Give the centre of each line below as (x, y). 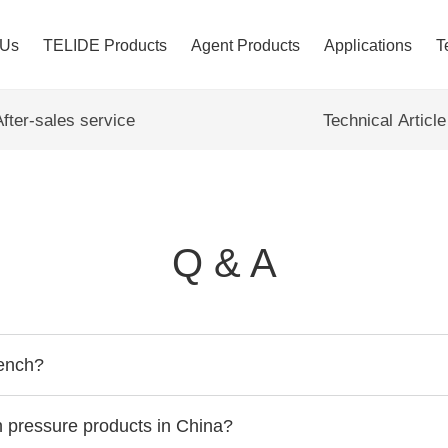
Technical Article (384, 120)
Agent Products (245, 45)
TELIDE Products (105, 45)
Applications (368, 45)
